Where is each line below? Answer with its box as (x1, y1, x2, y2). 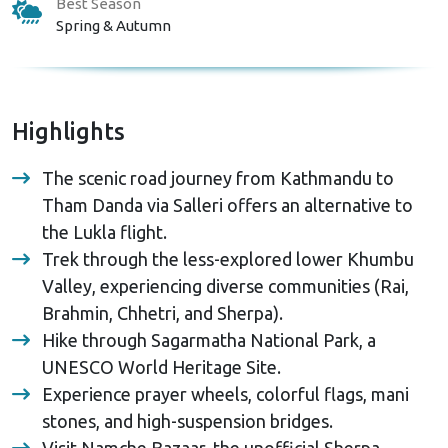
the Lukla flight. (42, 221, 171, 242)
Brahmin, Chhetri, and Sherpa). (42, 302, 287, 323)
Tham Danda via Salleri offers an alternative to (42, 194, 413, 215)
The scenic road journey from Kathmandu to (42, 167, 394, 188)
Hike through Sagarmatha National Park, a (42, 329, 376, 350)
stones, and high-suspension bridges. (42, 410, 337, 431)
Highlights (12, 117, 125, 144)
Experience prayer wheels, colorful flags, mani (42, 383, 409, 404)
